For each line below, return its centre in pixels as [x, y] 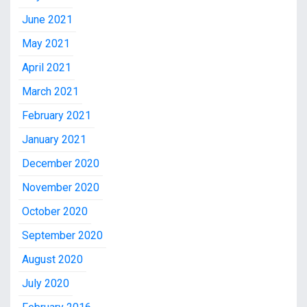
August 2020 [52, 260]
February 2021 [57, 116]
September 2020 [62, 236]
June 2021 [47, 20]
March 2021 [50, 92]
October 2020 [55, 212]
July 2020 [46, 284]
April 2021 [47, 68]
